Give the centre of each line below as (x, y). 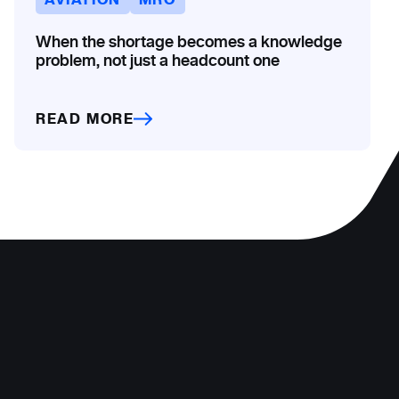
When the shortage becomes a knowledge (189, 41)
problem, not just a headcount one (159, 60)
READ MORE (85, 118)
